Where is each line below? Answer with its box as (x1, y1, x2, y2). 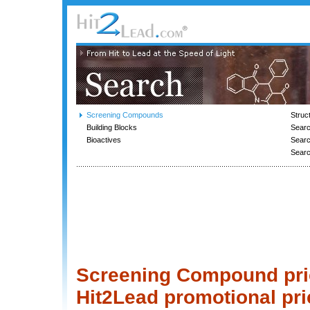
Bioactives (86, 136, 121, 144)
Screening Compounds (86, 111, 163, 119)
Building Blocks (86, 123, 137, 131)
